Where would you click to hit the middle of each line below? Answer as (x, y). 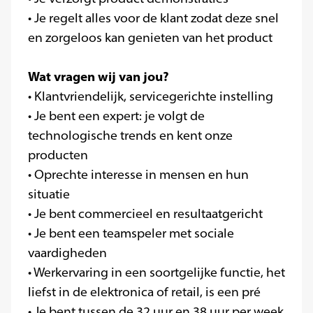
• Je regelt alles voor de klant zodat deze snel (153, 18)
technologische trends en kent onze (130, 136)
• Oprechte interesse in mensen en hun (138, 175)
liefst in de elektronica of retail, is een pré (144, 292)
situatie (49, 194)
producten (58, 155)
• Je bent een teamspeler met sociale (131, 233)
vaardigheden (67, 253)
